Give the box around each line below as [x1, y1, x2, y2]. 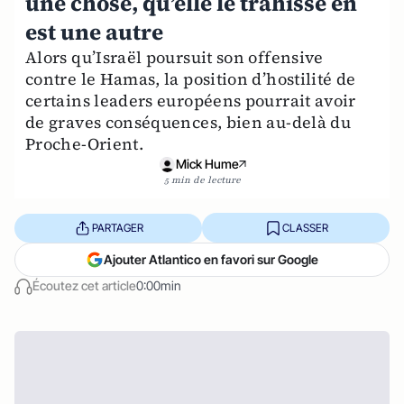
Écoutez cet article [32, 278, 136, 294]
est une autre [25, 17, 163, 48]
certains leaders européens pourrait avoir [25, 89, 356, 113]
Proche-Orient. [25, 133, 144, 156]
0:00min [136, 278, 181, 294]
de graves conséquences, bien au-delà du [25, 111, 352, 134]
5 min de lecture [163, 173, 241, 188]
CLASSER [281, 220, 328, 234]
